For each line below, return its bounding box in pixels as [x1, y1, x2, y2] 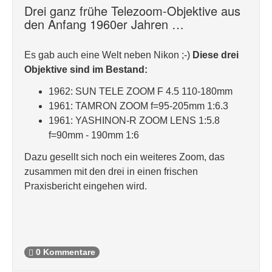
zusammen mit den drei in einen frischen [24, 166, 198, 177]
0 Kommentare [33, 248, 95, 257]
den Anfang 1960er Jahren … [24, 15, 184, 33]
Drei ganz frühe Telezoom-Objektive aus [24, 2, 240, 19]
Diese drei [192, 50, 239, 60]
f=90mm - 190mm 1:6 [49, 130, 139, 140]
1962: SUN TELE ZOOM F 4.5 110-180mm [49, 86, 233, 97]
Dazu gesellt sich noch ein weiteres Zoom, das [24, 152, 225, 162]
